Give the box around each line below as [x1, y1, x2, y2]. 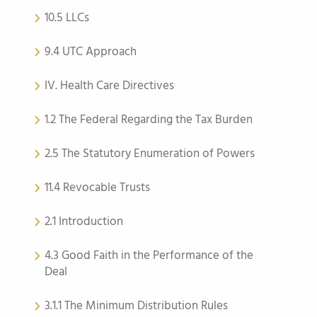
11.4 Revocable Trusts [45, 178, 150, 197]
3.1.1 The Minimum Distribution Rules [45, 296, 228, 316]
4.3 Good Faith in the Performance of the [45, 246, 253, 265]
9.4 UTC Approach [45, 42, 137, 62]
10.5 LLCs [45, 8, 89, 28]
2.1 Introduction [45, 212, 123, 231]
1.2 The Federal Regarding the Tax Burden [45, 110, 253, 129]
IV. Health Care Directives [45, 76, 174, 96]
